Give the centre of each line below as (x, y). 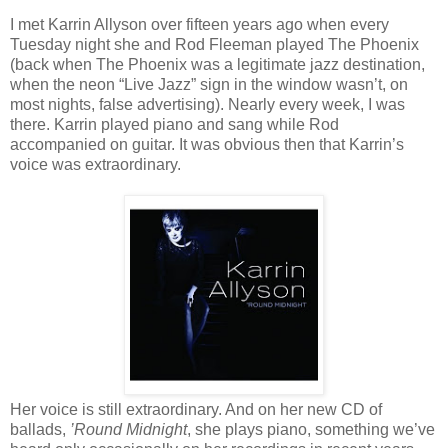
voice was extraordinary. (95, 164)
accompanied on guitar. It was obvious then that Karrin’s (207, 144)
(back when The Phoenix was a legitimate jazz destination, (217, 64)
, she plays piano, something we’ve (311, 429)
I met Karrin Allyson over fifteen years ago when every (199, 24)
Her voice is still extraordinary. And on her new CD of (196, 409)
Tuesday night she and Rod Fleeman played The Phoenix (214, 44)
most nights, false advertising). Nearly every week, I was (207, 104)
